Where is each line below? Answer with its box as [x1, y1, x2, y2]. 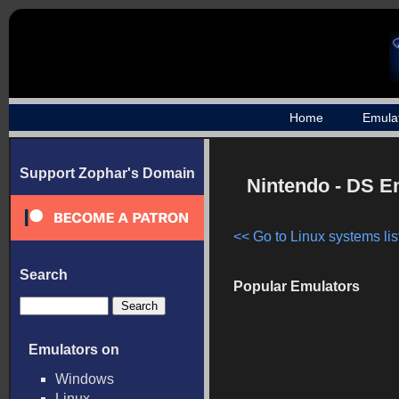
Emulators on [28, 342, 119, 357]
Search [20, 267, 68, 282]
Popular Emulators [233, 279, 360, 294]
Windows [55, 371, 114, 387]
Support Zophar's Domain [20, 166, 195, 181]
